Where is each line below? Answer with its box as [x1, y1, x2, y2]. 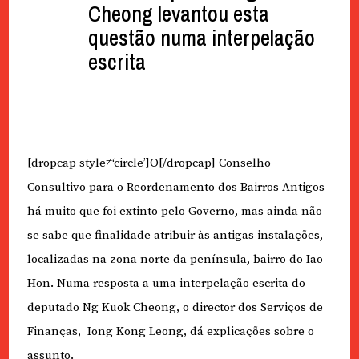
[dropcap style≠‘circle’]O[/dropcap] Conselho [26, 155, 271, 171]
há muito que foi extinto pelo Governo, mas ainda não [26, 204, 322, 220]
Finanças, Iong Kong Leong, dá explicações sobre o [26, 324, 314, 340]
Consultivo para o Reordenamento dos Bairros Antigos [26, 179, 325, 196]
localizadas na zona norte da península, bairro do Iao [26, 252, 323, 268]
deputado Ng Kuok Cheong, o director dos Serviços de [26, 300, 323, 316]
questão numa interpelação [87, 22, 315, 52]
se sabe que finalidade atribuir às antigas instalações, [26, 228, 323, 244]
